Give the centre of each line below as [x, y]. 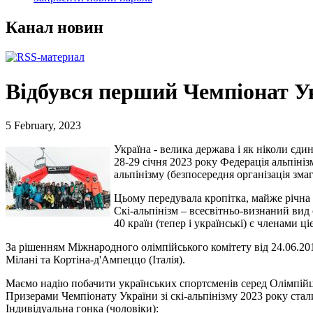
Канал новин [54, 28]
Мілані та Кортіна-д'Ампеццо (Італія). [95, 260]
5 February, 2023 [43, 126]
